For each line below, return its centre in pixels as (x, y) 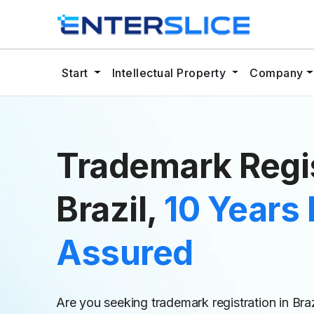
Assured (125, 253)
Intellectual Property (170, 73)
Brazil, (110, 209)
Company (277, 73)
